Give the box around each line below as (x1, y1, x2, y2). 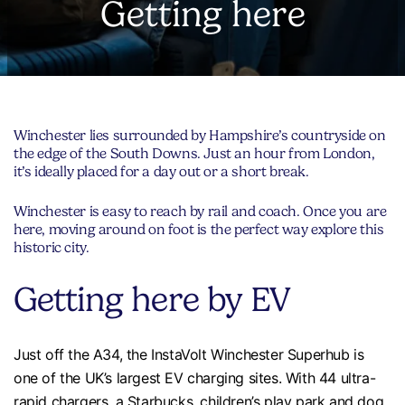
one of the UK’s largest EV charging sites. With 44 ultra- (14, 369, 376, 387)
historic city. (14, 239, 89, 256)
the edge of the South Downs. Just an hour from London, (14, 145, 375, 162)
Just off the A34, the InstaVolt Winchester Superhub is (14, 345, 364, 363)
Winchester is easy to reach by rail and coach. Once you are (14, 202, 387, 220)
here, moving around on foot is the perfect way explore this (14, 221, 384, 238)
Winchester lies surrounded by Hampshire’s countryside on (14, 127, 386, 144)
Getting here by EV (14, 279, 290, 319)
